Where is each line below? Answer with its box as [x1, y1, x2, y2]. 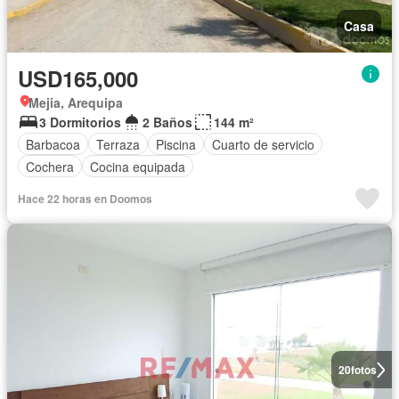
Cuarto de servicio [212, 134, 314, 153]
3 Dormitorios [39, 113, 121, 131]
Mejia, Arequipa [28, 94, 123, 111]
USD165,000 [18, 63, 138, 94]
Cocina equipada [90, 157, 185, 175]
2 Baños [142, 113, 192, 131]
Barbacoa [26, 134, 80, 153]
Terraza [96, 134, 140, 153]
